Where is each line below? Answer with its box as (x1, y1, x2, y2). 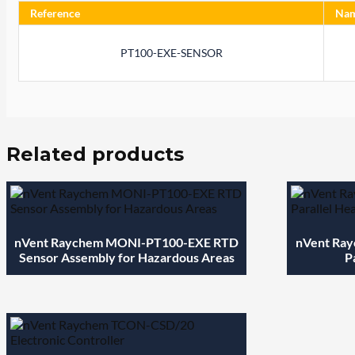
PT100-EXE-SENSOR (120, 45, 223, 59)
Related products (6, 142, 184, 166)
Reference (30, 6, 80, 20)
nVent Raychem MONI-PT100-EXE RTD (14, 234, 239, 250)
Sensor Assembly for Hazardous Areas (18, 249, 235, 265)
